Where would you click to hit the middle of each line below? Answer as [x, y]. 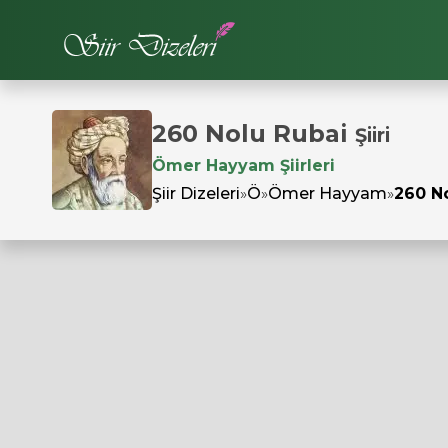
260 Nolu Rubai [253, 133]
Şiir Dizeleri [196, 193]
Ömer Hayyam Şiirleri [243, 165]
